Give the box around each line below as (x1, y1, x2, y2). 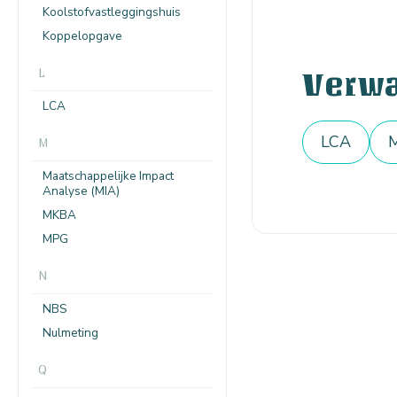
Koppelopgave (43, 27, 122, 44)
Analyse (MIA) (43, 182, 120, 199)
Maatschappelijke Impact (43, 167, 174, 184)
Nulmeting (43, 323, 98, 341)
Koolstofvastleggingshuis (43, 3, 181, 20)
